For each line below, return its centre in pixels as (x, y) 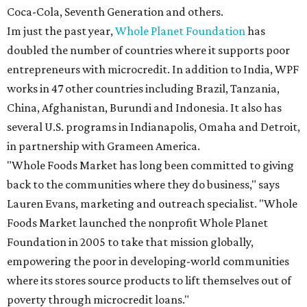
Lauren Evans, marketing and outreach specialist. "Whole (152, 204)
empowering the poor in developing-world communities (148, 261)
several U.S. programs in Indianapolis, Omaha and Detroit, (153, 127)
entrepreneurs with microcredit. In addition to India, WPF (153, 69)
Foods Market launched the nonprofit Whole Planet (137, 223)
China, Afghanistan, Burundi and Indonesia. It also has (144, 108)
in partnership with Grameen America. (103, 146)
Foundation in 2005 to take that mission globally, (130, 242)
